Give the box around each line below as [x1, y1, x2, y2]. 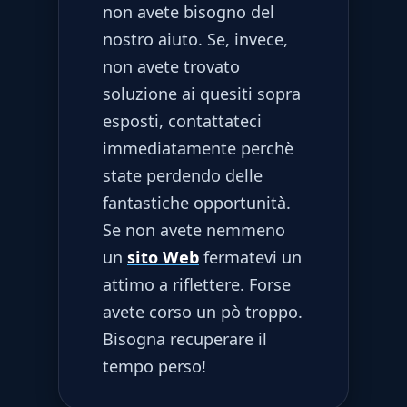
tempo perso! [103, 355, 206, 378]
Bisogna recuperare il [103, 328, 267, 351]
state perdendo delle [103, 164, 263, 187]
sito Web [127, 246, 199, 269]
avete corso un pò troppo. [103, 301, 303, 323]
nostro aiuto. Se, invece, [103, 28, 288, 51]
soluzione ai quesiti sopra [103, 83, 301, 105]
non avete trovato [103, 55, 240, 78]
